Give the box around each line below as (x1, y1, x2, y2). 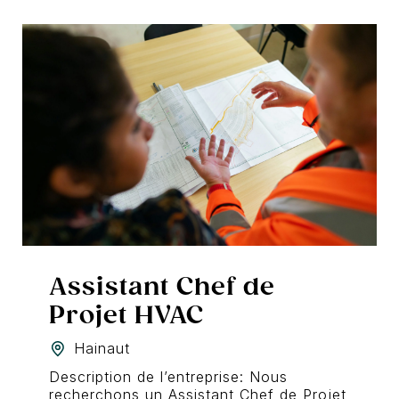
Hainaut (74, 339, 130, 357)
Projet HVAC (49, 299, 204, 330)
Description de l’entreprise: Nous (49, 367, 288, 386)
